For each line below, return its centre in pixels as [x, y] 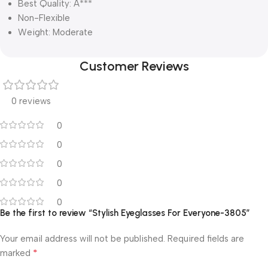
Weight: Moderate [55, 32]
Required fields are [206, 238]
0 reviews [31, 101]
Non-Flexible [44, 18]
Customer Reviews [134, 66]
